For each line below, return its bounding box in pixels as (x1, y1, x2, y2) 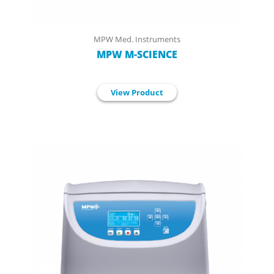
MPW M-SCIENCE (97, 47, 177, 61)
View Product (111, 86, 163, 98)
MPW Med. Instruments (94, 33, 180, 45)
